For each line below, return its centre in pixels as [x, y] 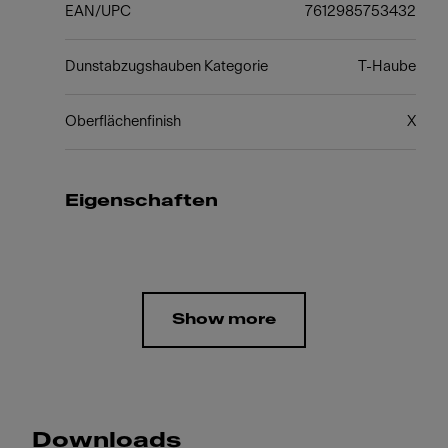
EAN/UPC [97, 11]
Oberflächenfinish [122, 121]
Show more [224, 319]
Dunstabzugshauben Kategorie [166, 66]
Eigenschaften [141, 200]
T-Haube [387, 66]
